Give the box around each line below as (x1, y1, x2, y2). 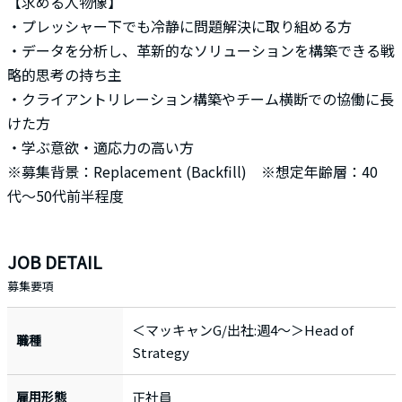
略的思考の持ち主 (6, 64, 122, 85)
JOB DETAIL (6, 249, 102, 274)
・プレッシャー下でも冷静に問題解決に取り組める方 (6, 15, 352, 37)
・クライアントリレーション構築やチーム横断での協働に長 (6, 88, 394, 109)
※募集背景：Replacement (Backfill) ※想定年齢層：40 (6, 161, 378, 182)
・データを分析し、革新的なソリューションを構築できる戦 (6, 39, 395, 61)
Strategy (131, 343, 189, 362)
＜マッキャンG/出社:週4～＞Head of (131, 320, 354, 339)
